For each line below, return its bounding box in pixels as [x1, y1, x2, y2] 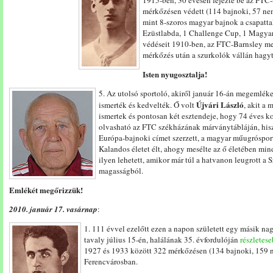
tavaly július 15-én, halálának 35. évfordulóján [84, 234, 240, 245]
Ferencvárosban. [84, 256, 138, 267]
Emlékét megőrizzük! [9, 184, 83, 196]
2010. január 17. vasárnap [9, 204, 97, 214]
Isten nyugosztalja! [143, 68, 207, 80]
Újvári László [196, 99, 244, 110]
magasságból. [99, 165, 143, 176]
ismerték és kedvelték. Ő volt [99, 99, 196, 110]
